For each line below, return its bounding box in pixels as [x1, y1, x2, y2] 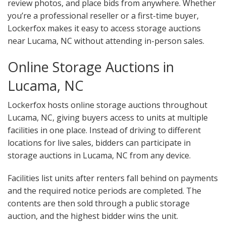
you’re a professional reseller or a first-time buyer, [8, 10, 199, 22]
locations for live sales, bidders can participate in [8, 137, 191, 149]
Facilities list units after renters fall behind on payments [8, 173, 218, 184]
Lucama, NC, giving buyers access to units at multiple [8, 112, 208, 124]
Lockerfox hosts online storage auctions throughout [8, 99, 207, 111]
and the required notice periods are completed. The [8, 185, 201, 197]
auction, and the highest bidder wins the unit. [8, 210, 178, 222]
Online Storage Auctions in [8, 58, 174, 77]
